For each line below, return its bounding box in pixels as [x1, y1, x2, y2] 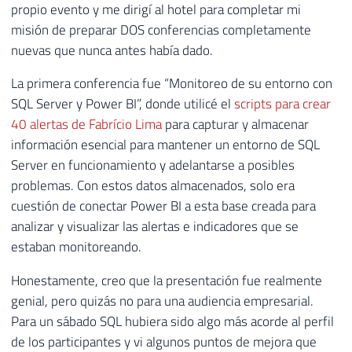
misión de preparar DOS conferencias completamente [11, 19, 311, 40]
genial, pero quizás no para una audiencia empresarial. [11, 291, 313, 312]
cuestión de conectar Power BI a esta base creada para [11, 196, 316, 217]
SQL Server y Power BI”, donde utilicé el [11, 93, 234, 115]
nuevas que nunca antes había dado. [11, 39, 213, 60]
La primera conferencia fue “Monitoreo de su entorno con [11, 73, 332, 94]
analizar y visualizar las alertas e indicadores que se [11, 216, 299, 237]
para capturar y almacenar [162, 114, 309, 135]
